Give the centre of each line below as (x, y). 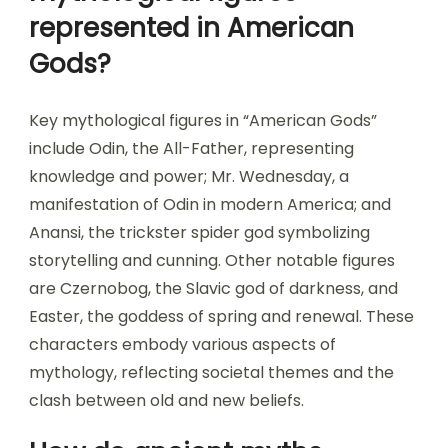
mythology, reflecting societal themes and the (211, 373)
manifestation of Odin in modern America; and (210, 205)
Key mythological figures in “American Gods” (203, 121)
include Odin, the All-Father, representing (191, 149)
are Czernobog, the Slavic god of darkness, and (213, 289)
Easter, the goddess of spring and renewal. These (221, 317)
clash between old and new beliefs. (166, 401)
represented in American (191, 28)
